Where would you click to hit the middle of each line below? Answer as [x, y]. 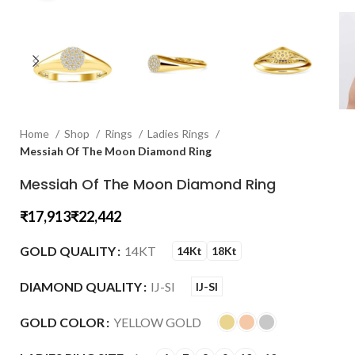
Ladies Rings [179, 134]
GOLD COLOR [62, 323]
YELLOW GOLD [157, 323]
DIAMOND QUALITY [81, 287]
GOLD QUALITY [68, 251]
